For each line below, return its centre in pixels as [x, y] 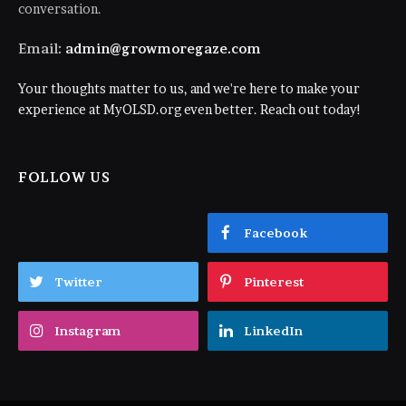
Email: [40, 49]
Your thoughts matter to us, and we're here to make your [189, 89]
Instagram [87, 331]
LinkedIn [273, 331]
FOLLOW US [64, 178]
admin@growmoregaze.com [163, 49]
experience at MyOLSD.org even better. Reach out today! [190, 110]
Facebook [276, 233]
